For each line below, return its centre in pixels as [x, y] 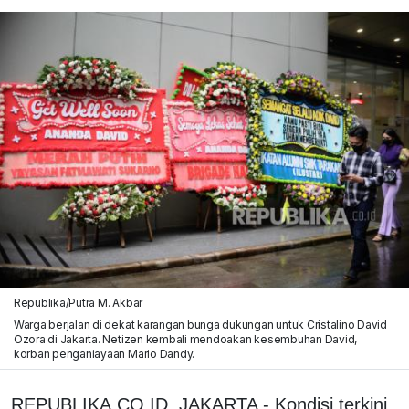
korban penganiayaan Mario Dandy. [104, 353]
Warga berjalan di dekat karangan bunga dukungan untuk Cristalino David [200, 324]
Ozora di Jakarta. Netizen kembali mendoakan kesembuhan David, [185, 339]
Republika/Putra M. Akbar [78, 302]
